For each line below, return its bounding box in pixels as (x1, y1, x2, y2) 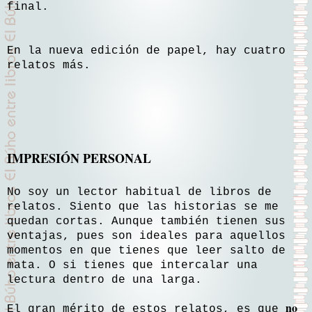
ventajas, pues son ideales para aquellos (7, 230, 286, 243)
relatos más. (7, 58, 91, 72)
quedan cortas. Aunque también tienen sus (7, 215, 286, 228)
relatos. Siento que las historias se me (7, 201, 279, 214)
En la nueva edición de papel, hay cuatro (7, 44, 286, 57)
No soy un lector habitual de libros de (7, 186, 272, 199)
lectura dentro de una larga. (7, 274, 202, 287)
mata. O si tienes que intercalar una (7, 259, 258, 272)
